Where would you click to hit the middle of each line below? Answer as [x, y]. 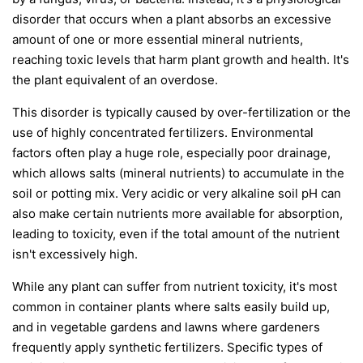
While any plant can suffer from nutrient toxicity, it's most [175, 286]
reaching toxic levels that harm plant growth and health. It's [181, 59]
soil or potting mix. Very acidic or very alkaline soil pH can [177, 193]
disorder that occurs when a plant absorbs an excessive [172, 19]
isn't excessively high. [75, 254]
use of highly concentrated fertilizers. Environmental [163, 132]
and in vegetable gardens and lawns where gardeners [166, 327]
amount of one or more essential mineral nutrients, [158, 39]
